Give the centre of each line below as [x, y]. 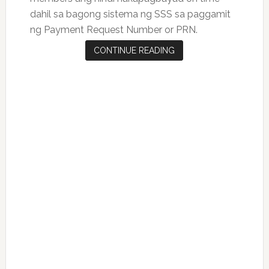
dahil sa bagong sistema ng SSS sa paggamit [130, 14]
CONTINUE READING [134, 50]
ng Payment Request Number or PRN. [115, 29]
